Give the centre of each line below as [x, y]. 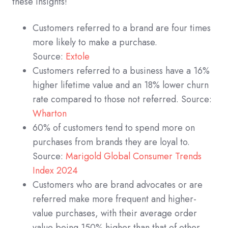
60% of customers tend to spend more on [114, 127]
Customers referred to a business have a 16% [121, 70]
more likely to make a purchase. [95, 42]
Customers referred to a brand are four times [122, 28]
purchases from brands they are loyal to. [111, 142]
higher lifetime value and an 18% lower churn [121, 85]
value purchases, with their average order [115, 213]
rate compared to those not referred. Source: [122, 99]
